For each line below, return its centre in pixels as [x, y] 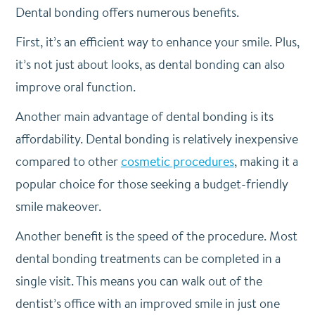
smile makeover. [58, 206]
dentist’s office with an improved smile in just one [147, 303]
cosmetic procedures [177, 161]
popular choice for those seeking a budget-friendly [152, 184]
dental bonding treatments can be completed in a [148, 258]
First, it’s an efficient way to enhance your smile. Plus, [157, 42]
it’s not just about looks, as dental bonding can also [150, 64]
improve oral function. [75, 87]
